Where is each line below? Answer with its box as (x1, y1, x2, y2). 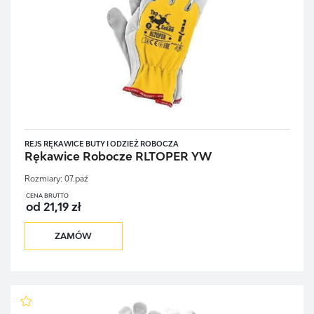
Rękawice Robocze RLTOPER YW (24, 149, 212, 164)
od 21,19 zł (25, 200, 81, 214)
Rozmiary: (24, 174, 62, 184)
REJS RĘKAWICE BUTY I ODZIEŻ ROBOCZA (24, 139, 179, 148)
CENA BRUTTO (25, 192, 69, 200)
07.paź (64, 174, 88, 184)
